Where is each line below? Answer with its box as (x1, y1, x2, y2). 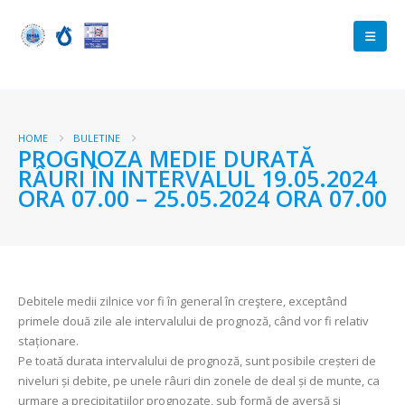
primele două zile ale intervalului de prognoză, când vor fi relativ (18, 313, 369, 329)
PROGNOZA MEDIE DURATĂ (18, 143, 315, 174)
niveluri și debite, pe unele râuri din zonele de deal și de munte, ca (18, 372, 380, 389)
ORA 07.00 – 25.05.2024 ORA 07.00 (18, 183, 387, 213)
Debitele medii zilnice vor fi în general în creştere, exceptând (18, 293, 347, 309)
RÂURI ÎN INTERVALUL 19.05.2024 (18, 163, 377, 193)
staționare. (18, 333, 79, 349)
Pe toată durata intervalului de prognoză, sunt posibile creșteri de (18, 353, 376, 369)
